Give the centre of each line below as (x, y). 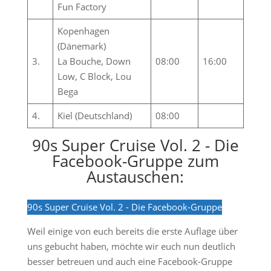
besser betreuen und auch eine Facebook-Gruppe (129, 261)
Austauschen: (135, 177)
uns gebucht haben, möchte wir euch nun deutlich (131, 246)
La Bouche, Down (94, 61)
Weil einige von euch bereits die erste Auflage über (132, 231)
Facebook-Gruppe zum (135, 161)
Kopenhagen (84, 31)
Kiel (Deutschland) (95, 116)
